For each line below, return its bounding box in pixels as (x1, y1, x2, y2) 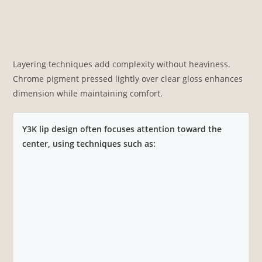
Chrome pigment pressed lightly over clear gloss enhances (13, 73, 243, 84)
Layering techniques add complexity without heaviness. (13, 58, 231, 70)
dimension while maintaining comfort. (13, 87, 163, 99)
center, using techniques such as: (22, 137, 156, 149)
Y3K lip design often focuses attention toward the (22, 123, 222, 135)
